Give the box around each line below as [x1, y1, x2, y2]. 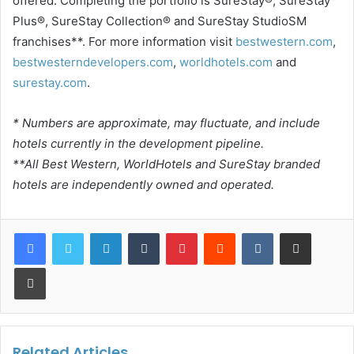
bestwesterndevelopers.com [13, 54, 173, 70]
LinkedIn [121, 225, 162, 239]
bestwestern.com [235, 33, 333, 49]
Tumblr [159, 225, 192, 239]
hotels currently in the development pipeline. [13, 135, 264, 151]
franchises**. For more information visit [13, 33, 235, 49]
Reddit [235, 225, 266, 239]
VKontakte [273, 225, 323, 239]
